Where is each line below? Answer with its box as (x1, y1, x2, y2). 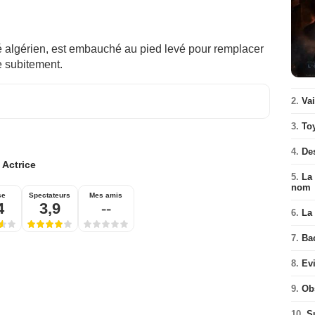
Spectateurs (29, 191, 70, 199)
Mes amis (89, 191, 122, 199)
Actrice (1, 159, 36, 170)
